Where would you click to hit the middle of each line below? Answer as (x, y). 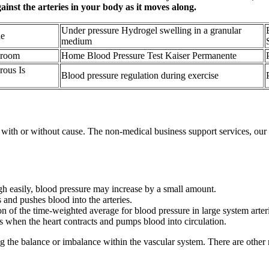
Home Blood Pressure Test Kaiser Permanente (149, 56)
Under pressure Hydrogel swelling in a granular (151, 31)
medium (77, 41)
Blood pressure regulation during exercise (140, 76)
